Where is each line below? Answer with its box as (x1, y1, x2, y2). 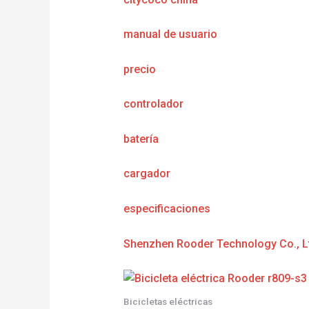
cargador (123, 167, 170, 181)
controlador (123, 97, 183, 111)
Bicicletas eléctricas (123, 296, 212, 308)
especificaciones (123, 202, 210, 216)
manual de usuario (123, 28, 217, 41)
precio (123, 62, 156, 76)
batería (123, 132, 159, 146)
